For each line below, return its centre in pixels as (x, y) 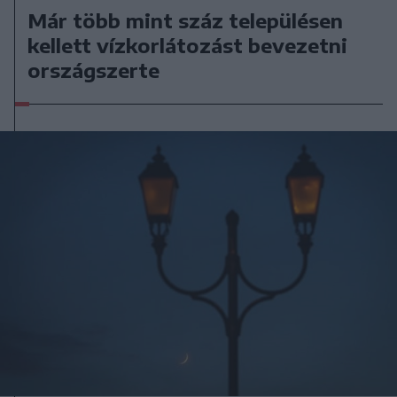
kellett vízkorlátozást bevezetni (188, 46)
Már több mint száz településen (186, 21)
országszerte (94, 70)
